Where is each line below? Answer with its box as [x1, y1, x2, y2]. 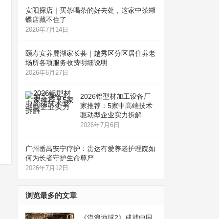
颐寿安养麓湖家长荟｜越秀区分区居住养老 [25, 49, 155, 57]
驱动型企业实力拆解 [80, 110, 142, 119]
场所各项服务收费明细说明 [25, 58, 108, 66]
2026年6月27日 [25, 68, 68, 76]
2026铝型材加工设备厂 [80, 92, 151, 100]
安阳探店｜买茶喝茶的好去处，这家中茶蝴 [25, 6, 155, 14]
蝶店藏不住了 [25, 15, 66, 23]
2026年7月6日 [80, 121, 120, 129]
